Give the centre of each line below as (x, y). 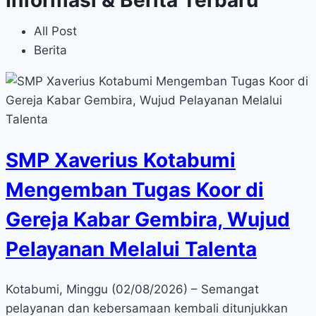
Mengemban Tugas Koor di (135, 189)
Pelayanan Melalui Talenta (131, 249)
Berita (50, 50)
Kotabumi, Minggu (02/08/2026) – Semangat (132, 290)
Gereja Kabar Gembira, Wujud (148, 219)
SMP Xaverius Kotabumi (121, 160)
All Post (55, 31)
